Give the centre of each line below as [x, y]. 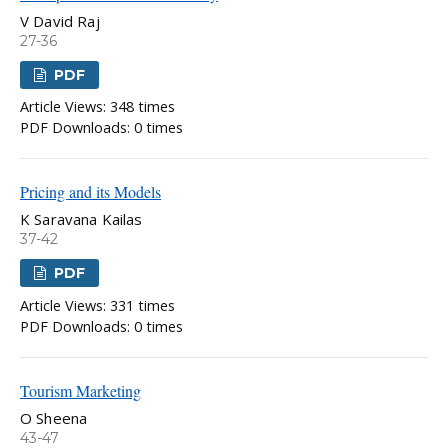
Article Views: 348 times [97, 107]
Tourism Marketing [80, 390]
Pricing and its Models [90, 192]
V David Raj [60, 21]
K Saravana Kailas [81, 219]
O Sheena [54, 417]
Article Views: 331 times [97, 305]
